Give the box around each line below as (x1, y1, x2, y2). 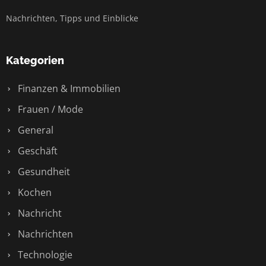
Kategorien (6, 54, 64, 66)
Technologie (15, 248, 72, 261)
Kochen (15, 186, 52, 199)
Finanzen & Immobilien (15, 82, 121, 95)
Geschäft (15, 144, 58, 157)
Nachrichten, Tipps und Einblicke (6, 12, 138, 24)
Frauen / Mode (15, 103, 83, 116)
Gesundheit (15, 165, 70, 178)
